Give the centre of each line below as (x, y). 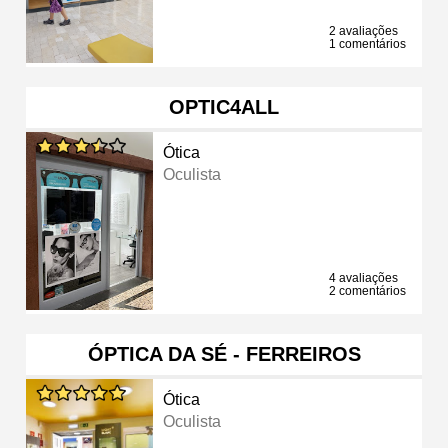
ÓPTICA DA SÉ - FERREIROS (224, 353)
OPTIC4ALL (224, 106)
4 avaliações (363, 277)
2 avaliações (363, 30)
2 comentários (367, 290)
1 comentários (367, 43)
